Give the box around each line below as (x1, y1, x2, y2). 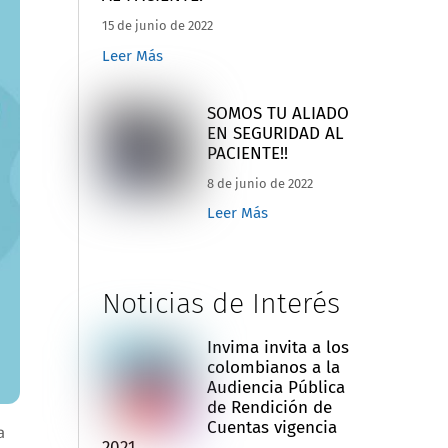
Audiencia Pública (206, 376, 345, 398)
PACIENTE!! (206, 142, 288, 164)
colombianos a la (206, 356, 340, 378)
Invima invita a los (206, 336, 349, 358)
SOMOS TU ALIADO (206, 102, 349, 124)
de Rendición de (206, 396, 332, 418)
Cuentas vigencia (206, 416, 337, 438)
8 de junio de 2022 (206, 175, 313, 191)
